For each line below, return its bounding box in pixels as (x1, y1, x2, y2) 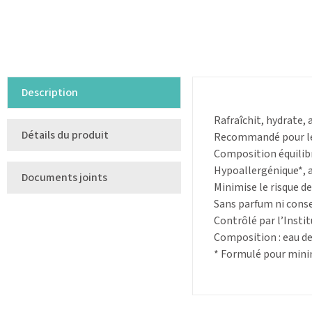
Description (22, 85, 78, 101)
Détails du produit (22, 127, 109, 143)
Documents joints (22, 170, 107, 186)
